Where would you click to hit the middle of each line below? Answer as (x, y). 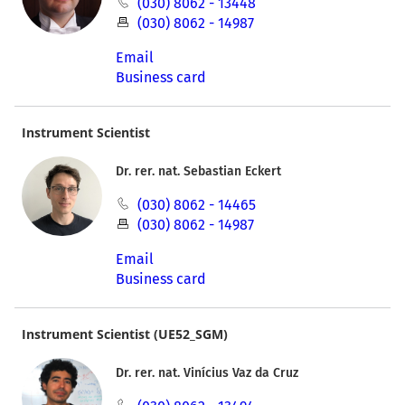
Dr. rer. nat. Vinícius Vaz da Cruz (207, 372)
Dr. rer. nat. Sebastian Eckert (198, 171)
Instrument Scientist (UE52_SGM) (125, 334)
